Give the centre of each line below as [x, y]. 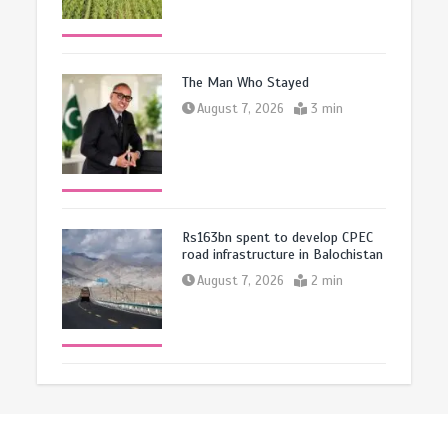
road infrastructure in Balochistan [283, 254]
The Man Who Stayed [246, 82]
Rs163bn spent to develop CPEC [278, 237]
